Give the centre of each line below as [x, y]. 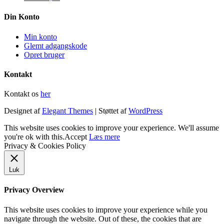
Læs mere [104, 137]
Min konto [40, 36]
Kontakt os [22, 94]
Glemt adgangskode [55, 45]
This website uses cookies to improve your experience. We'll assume [111, 128]
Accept [76, 137]
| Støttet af [111, 111]
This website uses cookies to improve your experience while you [106, 209]
